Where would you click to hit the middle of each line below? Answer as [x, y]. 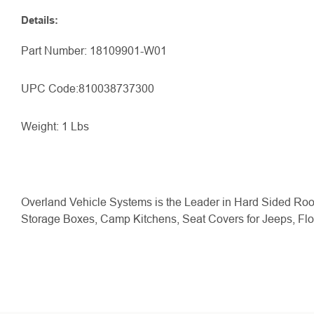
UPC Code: [50, 89]
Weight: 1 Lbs [55, 127]
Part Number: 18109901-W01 [94, 51]
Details [38, 20]
